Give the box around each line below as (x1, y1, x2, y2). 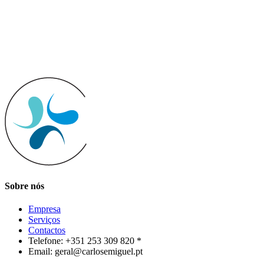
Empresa (28, 204, 61, 214)
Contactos (28, 225, 65, 236)
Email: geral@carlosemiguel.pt (28, 246, 143, 257)
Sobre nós (5, 180, 44, 191)
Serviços (28, 214, 60, 225)
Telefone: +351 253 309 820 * (28, 236, 141, 246)
